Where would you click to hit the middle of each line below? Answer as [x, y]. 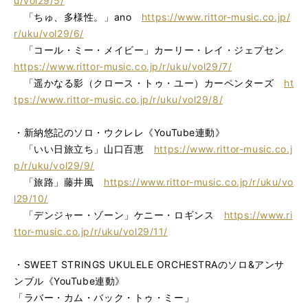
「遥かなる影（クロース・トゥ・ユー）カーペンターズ [149, 82]
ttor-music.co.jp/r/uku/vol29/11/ [91, 231]
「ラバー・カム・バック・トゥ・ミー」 [104, 297]
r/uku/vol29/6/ [49, 33]
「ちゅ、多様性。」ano [78, 16]
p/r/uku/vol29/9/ [54, 165]
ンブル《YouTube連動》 [69, 280]
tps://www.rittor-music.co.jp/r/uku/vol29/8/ [119, 99]
